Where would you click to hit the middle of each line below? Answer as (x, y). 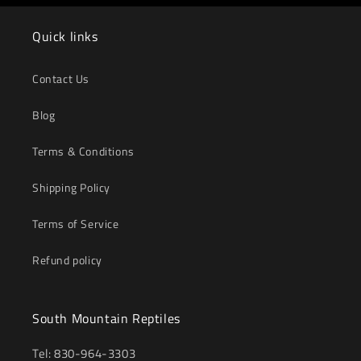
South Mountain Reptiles (106, 318)
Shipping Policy (71, 187)
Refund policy (67, 259)
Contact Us (61, 78)
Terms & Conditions (83, 151)
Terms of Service (76, 223)
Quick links (65, 36)
